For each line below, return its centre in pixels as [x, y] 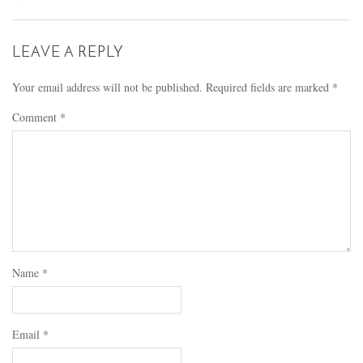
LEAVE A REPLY [68, 53]
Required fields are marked [269, 87]
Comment [36, 117]
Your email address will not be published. [107, 87]
